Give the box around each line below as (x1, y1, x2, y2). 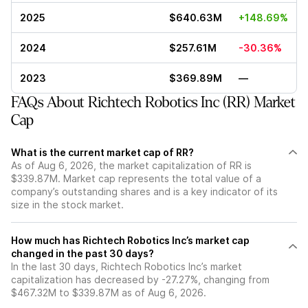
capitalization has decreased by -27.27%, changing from (11, 274, 269, 285)
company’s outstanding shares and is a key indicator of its (11, 186, 278, 197)
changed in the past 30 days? (11, 247, 154, 259)
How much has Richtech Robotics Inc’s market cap (11, 234, 250, 246)
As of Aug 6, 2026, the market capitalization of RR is (11, 159, 252, 171)
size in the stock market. (11, 199, 124, 210)
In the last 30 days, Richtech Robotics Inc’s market (11, 261, 242, 272)
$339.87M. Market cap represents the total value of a (11, 173, 261, 184)
